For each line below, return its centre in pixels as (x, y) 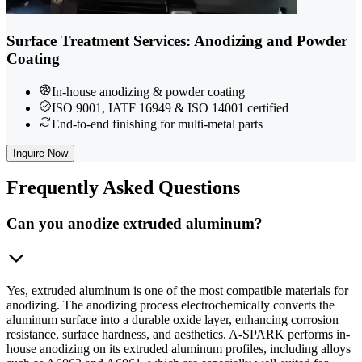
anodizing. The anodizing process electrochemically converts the (170, 305)
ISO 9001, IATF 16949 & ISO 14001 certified (170, 107)
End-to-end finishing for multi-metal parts (157, 124)
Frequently (53, 188)
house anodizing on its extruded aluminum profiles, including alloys (179, 349)
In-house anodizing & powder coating (148, 91)
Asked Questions (169, 188)
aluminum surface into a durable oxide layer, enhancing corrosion (173, 320)
